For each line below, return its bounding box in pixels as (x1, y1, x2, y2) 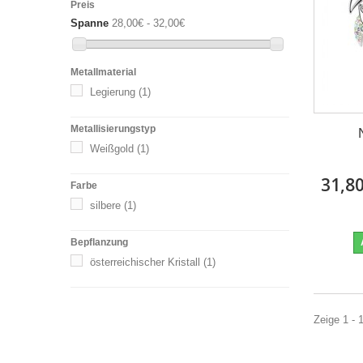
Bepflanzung (70, 237, 128, 249)
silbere (90, 199, 121, 212)
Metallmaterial (70, 66, 136, 79)
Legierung (90, 86, 135, 99)
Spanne (70, 17, 109, 29)
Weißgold (90, 143, 134, 156)
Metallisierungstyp (70, 123, 156, 135)
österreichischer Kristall (90, 256, 200, 269)
